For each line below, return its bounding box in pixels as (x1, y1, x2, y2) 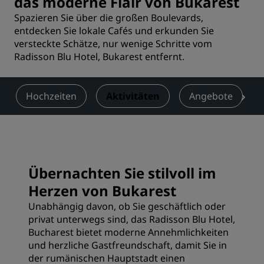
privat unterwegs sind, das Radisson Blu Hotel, (28, 213, 235, 226)
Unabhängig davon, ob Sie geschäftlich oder (28, 200, 226, 213)
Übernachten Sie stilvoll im (28, 163, 216, 183)
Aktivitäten (106, 90, 160, 103)
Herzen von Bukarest (28, 181, 176, 200)
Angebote (189, 90, 233, 103)
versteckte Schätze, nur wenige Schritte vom (14, 37, 212, 50)
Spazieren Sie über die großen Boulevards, (14, 11, 203, 24)
